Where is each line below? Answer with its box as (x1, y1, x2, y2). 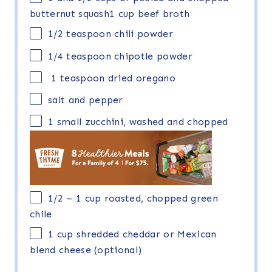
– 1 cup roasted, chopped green (63, 192, 218, 204)
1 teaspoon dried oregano (48, 72, 175, 84)
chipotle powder (110, 50, 192, 62)
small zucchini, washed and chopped (53, 115, 228, 127)
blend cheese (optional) (30, 244, 142, 256)
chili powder (110, 28, 174, 40)
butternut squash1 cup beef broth (30, 8, 190, 20)
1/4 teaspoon (48, 50, 111, 62)
